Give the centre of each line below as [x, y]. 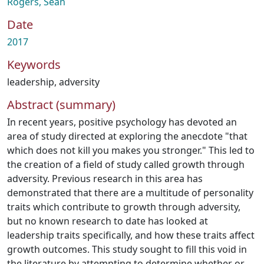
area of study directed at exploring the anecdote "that [127, 136]
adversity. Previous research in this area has [105, 179]
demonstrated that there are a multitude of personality [130, 193]
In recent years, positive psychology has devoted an [122, 122]
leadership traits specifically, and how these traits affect [131, 235]
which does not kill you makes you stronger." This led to [131, 150]
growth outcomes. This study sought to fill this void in [127, 249]
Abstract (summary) [61, 105]
